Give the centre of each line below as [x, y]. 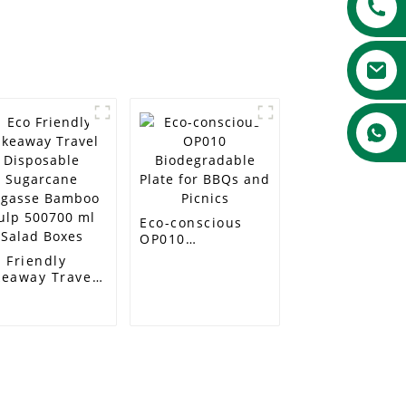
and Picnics [182, 288]
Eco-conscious [192, 222]
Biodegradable [193, 255]
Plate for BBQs [193, 271]
